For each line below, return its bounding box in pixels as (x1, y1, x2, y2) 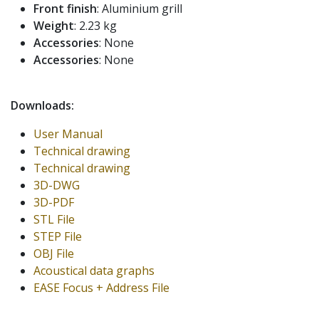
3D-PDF (33, 194, 74, 210)
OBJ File (33, 245, 74, 261)
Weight (33, 17, 74, 33)
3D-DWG (33, 177, 80, 193)
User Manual (33, 125, 103, 142)
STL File (33, 211, 75, 227)
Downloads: (11, 97, 74, 113)
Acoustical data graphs (33, 262, 155, 278)
